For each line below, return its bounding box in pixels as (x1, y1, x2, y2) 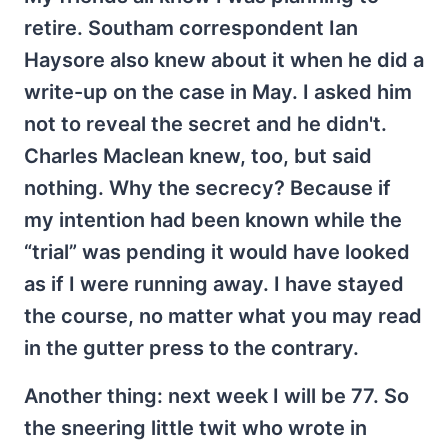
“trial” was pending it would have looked (24, 239, 410, 264)
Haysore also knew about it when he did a (24, 47, 424, 72)
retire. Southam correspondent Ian (24, 15, 358, 40)
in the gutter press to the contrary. (24, 335, 359, 360)
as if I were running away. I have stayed (24, 271, 404, 296)
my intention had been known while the (24, 207, 402, 232)
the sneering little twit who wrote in (24, 415, 367, 440)
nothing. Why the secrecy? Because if (24, 175, 391, 200)
